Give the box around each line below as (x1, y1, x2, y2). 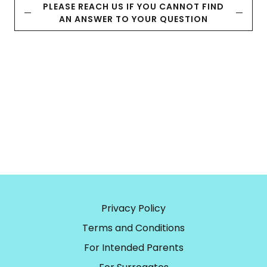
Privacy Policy (101, 201, 166, 215)
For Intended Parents (83, 240, 184, 254)
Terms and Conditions (82, 221, 185, 235)
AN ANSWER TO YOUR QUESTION (59, 13, 208, 25)
